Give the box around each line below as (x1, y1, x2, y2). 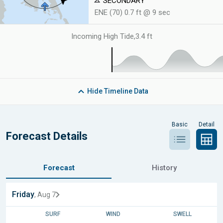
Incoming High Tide (71, 32, 134, 41)
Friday (12, 189, 34, 199)
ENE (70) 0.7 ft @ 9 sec (95, 8, 170, 17)
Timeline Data (102, 87, 148, 95)
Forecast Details (6, 130, 88, 142)
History (152, 163, 177, 172)
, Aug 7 (34, 190, 56, 199)
